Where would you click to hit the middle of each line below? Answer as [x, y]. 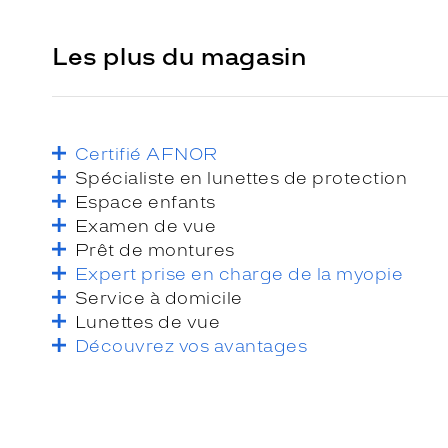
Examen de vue [146, 225]
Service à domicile [159, 297]
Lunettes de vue [148, 321]
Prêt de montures [155, 249]
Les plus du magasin [179, 56]
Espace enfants [145, 201]
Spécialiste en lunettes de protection [241, 177]
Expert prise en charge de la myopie [239, 273]
